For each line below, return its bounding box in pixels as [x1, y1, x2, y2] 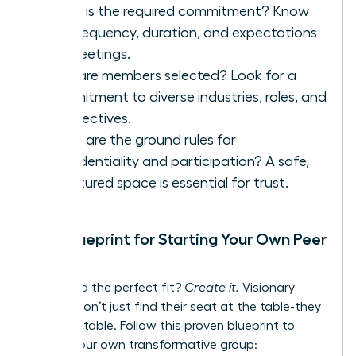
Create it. [184, 281, 239, 295]
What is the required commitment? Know [45, 4, 309, 19]
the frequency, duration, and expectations [45, 25, 317, 41]
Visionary [239, 281, 295, 295]
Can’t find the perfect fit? [29, 281, 184, 295]
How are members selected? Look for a [45, 68, 296, 83]
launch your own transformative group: [29, 339, 257, 352]
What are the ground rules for [45, 133, 236, 148]
